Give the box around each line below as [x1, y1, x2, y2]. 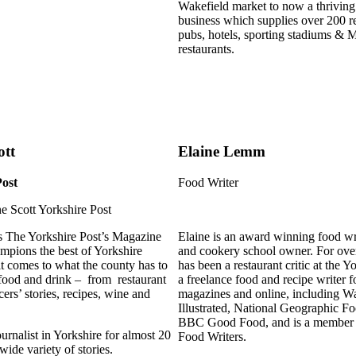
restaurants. [178, 42, 234, 56]
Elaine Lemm [178, 142, 265, 160]
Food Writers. [178, 329, 250, 343]
